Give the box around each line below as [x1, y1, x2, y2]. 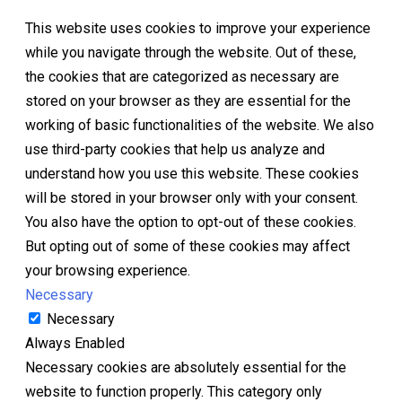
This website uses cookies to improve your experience [25, 20, 371, 38]
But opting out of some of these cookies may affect [25, 238, 350, 256]
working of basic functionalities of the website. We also [25, 117, 374, 135]
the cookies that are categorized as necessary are [25, 68, 339, 86]
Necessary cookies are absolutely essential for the [25, 359, 346, 377]
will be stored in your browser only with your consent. [25, 189, 358, 207]
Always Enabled [25, 335, 125, 353]
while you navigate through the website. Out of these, [25, 44, 356, 62]
